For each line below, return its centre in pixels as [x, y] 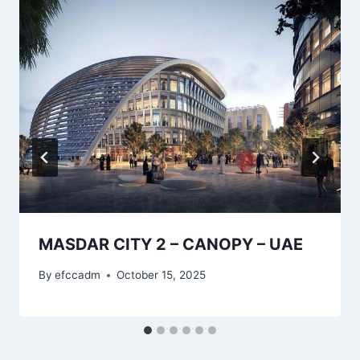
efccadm [78, 275]
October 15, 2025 [162, 275]
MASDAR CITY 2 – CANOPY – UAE [171, 244]
